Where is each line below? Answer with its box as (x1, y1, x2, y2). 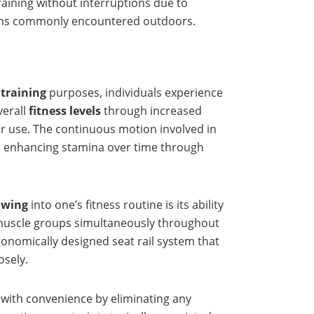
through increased (101, 103, 202, 119)
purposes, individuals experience (46, 85, 223, 101)
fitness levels (29, 103, 101, 119)
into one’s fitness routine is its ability (28, 197, 224, 213)
